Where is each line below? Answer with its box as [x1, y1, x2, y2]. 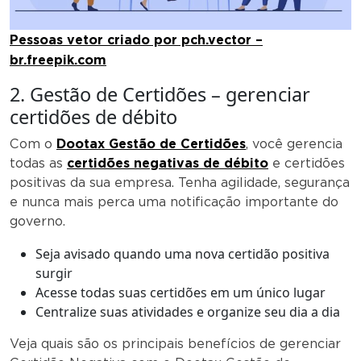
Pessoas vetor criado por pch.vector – [10, 31, 263, 48]
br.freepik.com [10, 52, 106, 68]
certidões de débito [10, 103, 177, 130]
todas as [10, 155, 67, 171]
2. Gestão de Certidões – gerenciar [10, 81, 310, 107]
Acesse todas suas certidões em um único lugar [35, 283, 326, 301]
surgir [35, 263, 73, 282]
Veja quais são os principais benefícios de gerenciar [10, 335, 341, 351]
